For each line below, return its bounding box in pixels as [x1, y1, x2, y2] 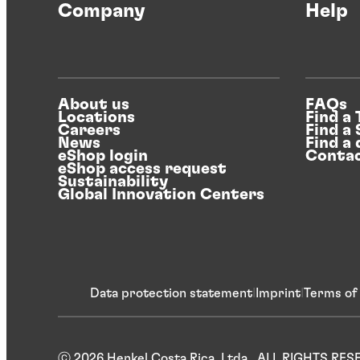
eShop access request [58, 161, 227, 178]
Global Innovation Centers [58, 186, 264, 203]
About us [58, 96, 129, 113]
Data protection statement [90, 287, 252, 301]
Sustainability [58, 174, 168, 190]
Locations [58, 109, 135, 126]
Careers [58, 122, 121, 139]
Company [58, 2, 145, 22]
